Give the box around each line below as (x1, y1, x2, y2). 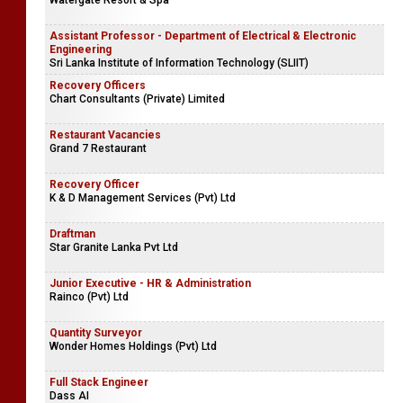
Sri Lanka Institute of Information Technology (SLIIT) (49, 57, 309, 69)
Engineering (49, 43, 112, 56)
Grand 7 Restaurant (49, 142, 147, 155)
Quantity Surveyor (49, 327, 142, 339)
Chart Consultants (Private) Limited (49, 93, 225, 105)
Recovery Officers (49, 79, 146, 92)
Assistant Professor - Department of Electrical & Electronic (49, 30, 356, 42)
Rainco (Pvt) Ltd (49, 291, 129, 303)
